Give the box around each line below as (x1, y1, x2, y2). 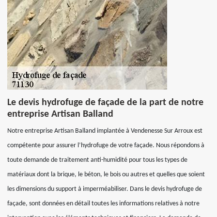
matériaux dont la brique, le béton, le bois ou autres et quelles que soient (7, 171, 205, 178)
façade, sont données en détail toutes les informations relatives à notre (7, 200, 200, 207)
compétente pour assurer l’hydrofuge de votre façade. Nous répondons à (7, 142, 204, 149)
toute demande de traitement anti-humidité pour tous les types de (7, 156, 187, 164)
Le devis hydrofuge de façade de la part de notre (7, 98, 203, 108)
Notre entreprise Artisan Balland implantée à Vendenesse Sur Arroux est (7, 127, 202, 135)
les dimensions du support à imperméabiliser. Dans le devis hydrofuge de (7, 186, 202, 193)
